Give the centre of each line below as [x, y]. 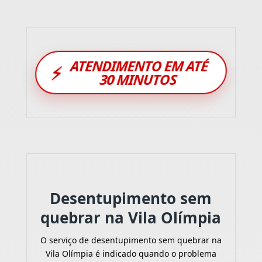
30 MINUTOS [138, 79]
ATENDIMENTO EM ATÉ [139, 66]
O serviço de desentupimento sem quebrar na [131, 240]
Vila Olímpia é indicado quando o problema [131, 253]
